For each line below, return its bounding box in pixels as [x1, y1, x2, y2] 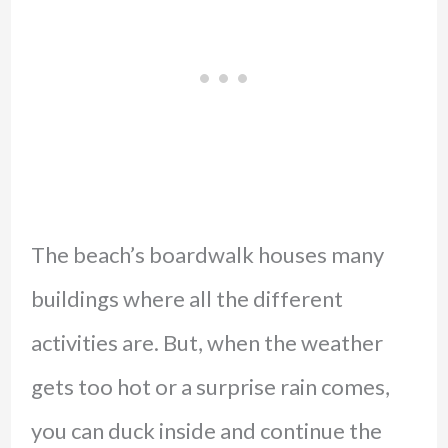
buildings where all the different [30, 285, 343, 313]
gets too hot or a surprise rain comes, [30, 373, 390, 401]
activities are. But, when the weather [30, 329, 383, 357]
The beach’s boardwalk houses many [30, 241, 384, 269]
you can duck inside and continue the [30, 417, 382, 445]
